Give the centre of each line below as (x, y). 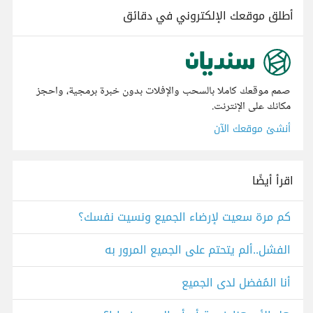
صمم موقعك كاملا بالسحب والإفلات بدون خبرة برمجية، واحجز (163, 92)
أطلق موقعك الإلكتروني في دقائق (208, 16)
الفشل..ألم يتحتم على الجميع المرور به (198, 250)
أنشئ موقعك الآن (252, 129)
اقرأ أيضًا (273, 181)
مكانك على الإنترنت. (251, 107)
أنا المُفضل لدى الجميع (236, 283)
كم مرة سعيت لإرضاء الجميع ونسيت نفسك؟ (184, 217)
